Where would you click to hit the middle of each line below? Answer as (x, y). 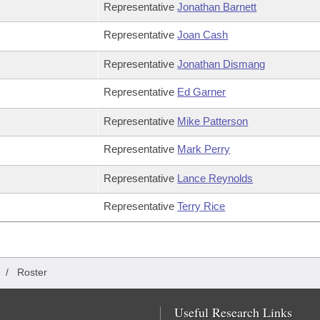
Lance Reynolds (215, 178)
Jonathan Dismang (221, 64)
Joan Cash (203, 35)
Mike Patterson (213, 121)
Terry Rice (201, 206)
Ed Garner (202, 92)
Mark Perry (204, 149)
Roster (32, 272)
